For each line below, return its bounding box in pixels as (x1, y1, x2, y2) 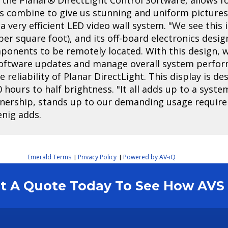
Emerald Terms (27, 152, 71, 161)
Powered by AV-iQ (123, 152, 176, 161)
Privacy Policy (77, 152, 117, 161)
